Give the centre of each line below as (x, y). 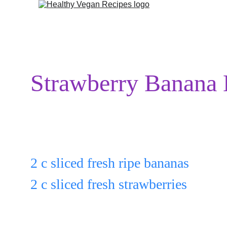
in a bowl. (59, 205)
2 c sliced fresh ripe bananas (110, 163)
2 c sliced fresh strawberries (109, 184)
